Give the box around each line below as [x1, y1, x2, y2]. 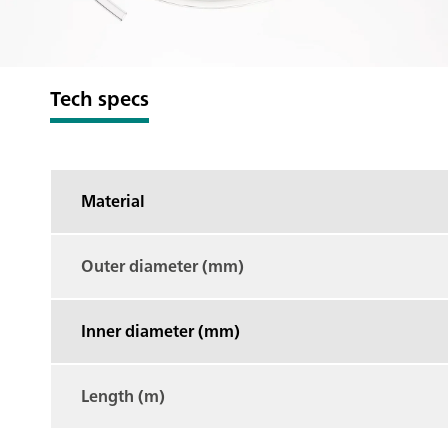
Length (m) [81, 381, 165, 410]
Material [81, 186, 145, 215]
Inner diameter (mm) [81, 316, 240, 345]
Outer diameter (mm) [81, 251, 244, 280]
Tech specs [50, 80, 149, 116]
